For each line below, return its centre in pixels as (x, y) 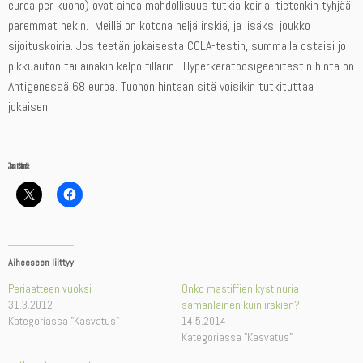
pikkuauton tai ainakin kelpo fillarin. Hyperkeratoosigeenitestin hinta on (181, 66)
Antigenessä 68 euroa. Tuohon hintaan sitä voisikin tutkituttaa (161, 87)
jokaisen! (29, 107)
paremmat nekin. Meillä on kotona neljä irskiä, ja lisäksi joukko (159, 26)
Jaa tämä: (19, 167)
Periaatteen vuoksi (50, 289)
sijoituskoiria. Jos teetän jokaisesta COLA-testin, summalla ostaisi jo (177, 46)
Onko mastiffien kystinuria (240, 289)
